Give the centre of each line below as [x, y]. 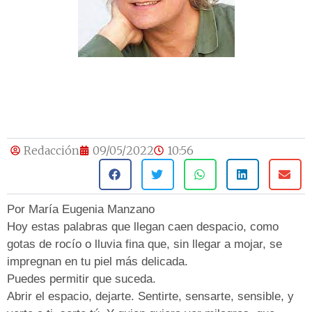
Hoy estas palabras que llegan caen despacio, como [143, 227]
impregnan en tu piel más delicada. [99, 262]
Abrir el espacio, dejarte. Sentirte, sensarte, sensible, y [150, 297]
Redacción [52, 151]
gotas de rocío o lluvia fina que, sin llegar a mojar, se [145, 244]
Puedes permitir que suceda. [81, 279]
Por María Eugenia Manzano [81, 210]
